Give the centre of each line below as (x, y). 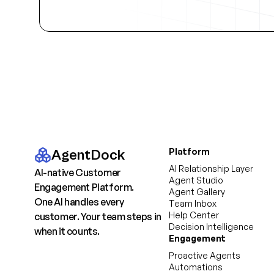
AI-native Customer (78, 172)
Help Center (194, 215)
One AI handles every (79, 202)
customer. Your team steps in (98, 217)
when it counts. (67, 231)
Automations (196, 267)
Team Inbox (193, 203)
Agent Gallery (197, 192)
